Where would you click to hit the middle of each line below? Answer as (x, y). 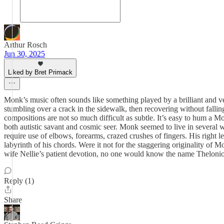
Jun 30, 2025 (24, 54)
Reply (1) (19, 181)
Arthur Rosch (25, 45)
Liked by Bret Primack (40, 72)
